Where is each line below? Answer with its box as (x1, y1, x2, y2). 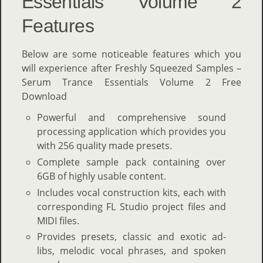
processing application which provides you (36, 125, 227, 138)
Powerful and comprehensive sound (36, 111, 227, 124)
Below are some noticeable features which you (22, 48, 241, 60)
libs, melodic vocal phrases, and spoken (36, 244, 227, 258)
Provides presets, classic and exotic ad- (36, 230, 227, 244)
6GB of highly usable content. (36, 169, 166, 183)
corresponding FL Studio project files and (36, 200, 227, 213)
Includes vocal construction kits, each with (36, 186, 227, 199)
